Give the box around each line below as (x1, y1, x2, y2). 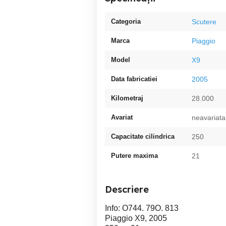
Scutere (192, 18, 216, 26)
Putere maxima (111, 152, 158, 159)
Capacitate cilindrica (111, 133, 175, 140)
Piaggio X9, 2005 (105, 214, 167, 222)
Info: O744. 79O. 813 (105, 204, 179, 212)
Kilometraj (111, 94, 143, 102)
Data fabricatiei (111, 75, 157, 83)
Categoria (111, 18, 141, 25)
